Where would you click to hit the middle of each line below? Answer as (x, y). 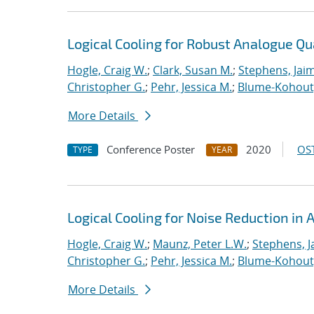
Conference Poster (151, 149)
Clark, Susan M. (193, 70)
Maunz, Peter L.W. (200, 244)
